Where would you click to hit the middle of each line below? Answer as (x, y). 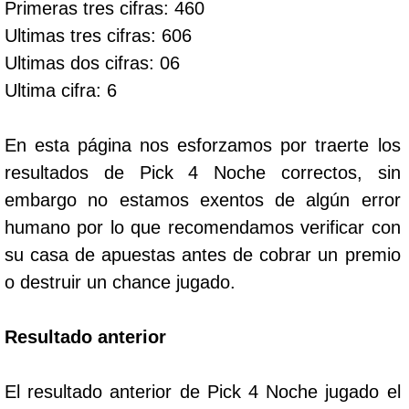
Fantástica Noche (126, 267)
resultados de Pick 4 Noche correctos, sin (203, 172)
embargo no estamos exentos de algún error (203, 199)
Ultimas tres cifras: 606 (98, 35)
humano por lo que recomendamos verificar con (203, 227)
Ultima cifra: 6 (61, 90)
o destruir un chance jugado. (120, 282)
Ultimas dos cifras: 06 (92, 63)
